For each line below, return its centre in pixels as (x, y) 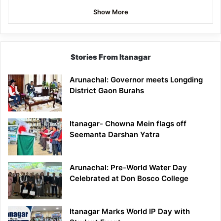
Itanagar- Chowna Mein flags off (128, 123)
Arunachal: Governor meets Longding (136, 79)
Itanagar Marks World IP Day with (130, 211)
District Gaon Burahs (107, 90)
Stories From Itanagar (110, 57)
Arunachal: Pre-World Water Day (128, 167)
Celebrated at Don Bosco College (129, 178)
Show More (110, 12)
